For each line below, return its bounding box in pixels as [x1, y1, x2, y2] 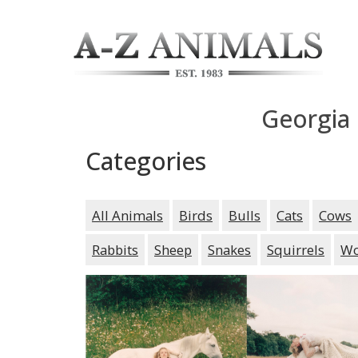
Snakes [208, 240, 251, 259]
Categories [86, 144, 206, 177]
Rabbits [92, 240, 138, 259]
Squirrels [267, 240, 324, 259]
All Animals [92, 205, 163, 225]
